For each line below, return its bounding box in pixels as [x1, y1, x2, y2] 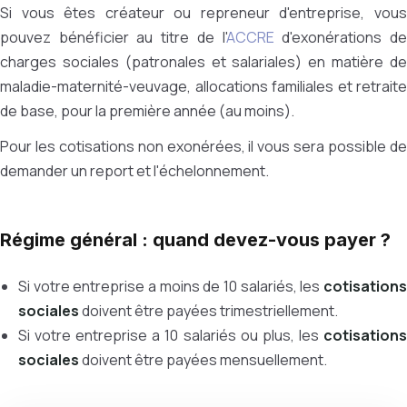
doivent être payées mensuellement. [79, 350, 327, 370]
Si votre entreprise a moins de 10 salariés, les [18, 276, 323, 296]
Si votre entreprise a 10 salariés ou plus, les [18, 325, 323, 345]
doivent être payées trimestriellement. [79, 301, 338, 321]
